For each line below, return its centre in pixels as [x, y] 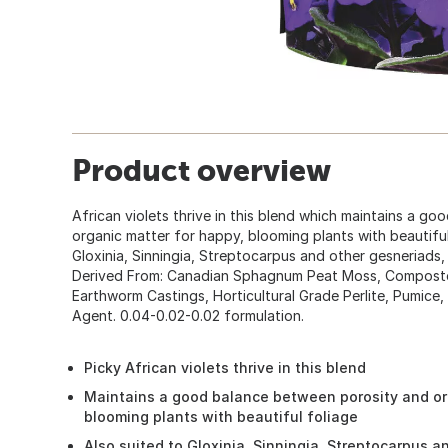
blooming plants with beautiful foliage [221, 416]
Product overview [201, 169]
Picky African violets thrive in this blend [225, 367]
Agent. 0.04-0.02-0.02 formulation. [188, 315]
